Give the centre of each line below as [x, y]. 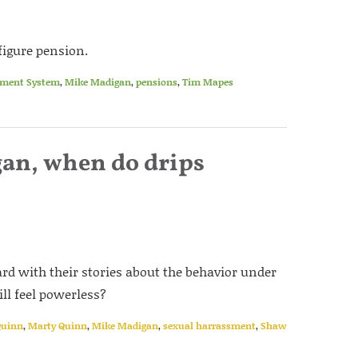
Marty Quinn [58, 326]
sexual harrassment [209, 326]
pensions [157, 82]
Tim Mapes [208, 82]
